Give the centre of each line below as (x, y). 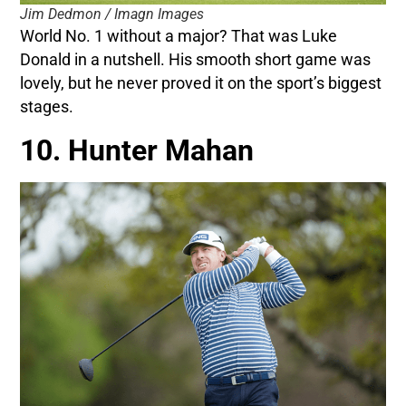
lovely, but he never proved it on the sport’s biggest (201, 84)
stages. (47, 107)
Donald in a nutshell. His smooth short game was (196, 60)
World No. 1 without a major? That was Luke (179, 37)
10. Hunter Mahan (137, 151)
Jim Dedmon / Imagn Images (112, 14)
